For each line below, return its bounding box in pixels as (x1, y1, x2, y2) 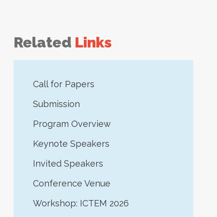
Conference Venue (33, 178, 110, 188)
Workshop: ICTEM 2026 (33, 198, 129, 208)
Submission (33, 99, 80, 109)
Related (14, 34, 71, 51)
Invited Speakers (33, 158, 103, 169)
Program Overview (33, 119, 111, 129)
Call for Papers (33, 79, 94, 89)
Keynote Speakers (33, 139, 109, 149)
